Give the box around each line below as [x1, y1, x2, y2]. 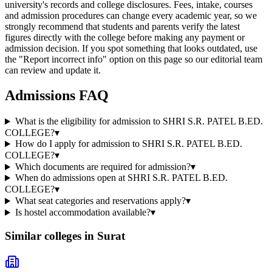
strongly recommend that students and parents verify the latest [5, 21, 240, 32]
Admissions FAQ [5, 87, 109, 104]
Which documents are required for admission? [15, 161, 191, 172]
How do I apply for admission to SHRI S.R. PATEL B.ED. [15, 138, 242, 149]
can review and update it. [5, 64, 101, 75]
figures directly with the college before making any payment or [5, 32, 245, 42]
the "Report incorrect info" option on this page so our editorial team [5, 53, 262, 64]
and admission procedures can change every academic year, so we [5, 10, 257, 21]
